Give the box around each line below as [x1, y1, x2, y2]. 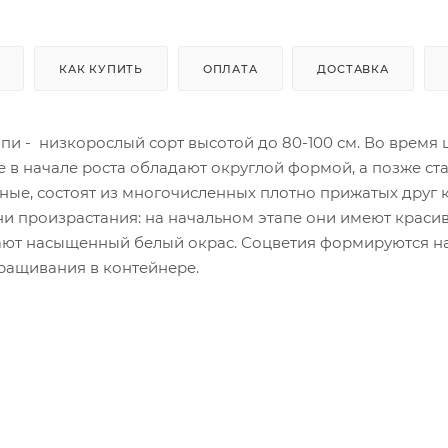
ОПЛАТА [202, 62, 258, 77]
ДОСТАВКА [317, 62, 389, 77]
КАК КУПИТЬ [59, 62, 144, 77]
